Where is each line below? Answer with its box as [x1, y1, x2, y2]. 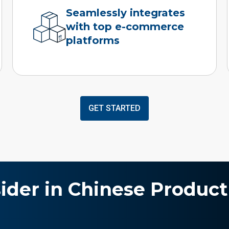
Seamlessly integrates [66, 7, 186, 19]
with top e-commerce [66, 20, 185, 33]
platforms [66, 34, 120, 47]
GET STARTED [88, 103, 141, 113]
